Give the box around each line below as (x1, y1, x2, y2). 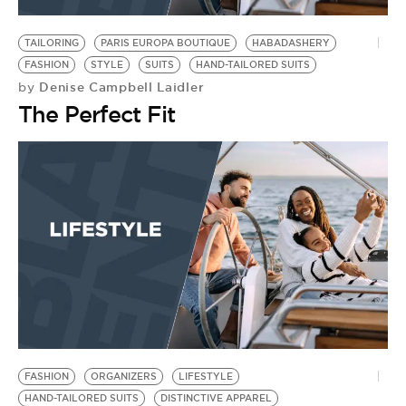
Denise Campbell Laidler (34, 78, 205, 95)
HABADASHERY (252, 36, 330, 49)
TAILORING (24, 36, 79, 49)
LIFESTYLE (179, 371, 233, 382)
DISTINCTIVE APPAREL (160, 392, 272, 404)
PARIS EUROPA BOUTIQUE (101, 36, 230, 49)
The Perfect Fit (18, 99, 175, 129)
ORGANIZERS (91, 371, 157, 382)
